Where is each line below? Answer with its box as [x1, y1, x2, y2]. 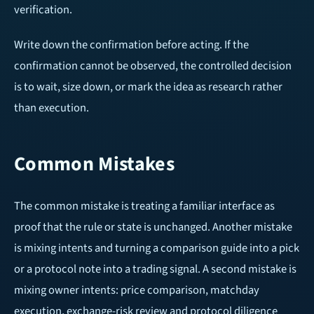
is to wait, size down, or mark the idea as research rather [14, 78, 282, 96]
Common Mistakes [14, 150, 175, 179]
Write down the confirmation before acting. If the [14, 36, 249, 54]
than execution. [14, 100, 89, 117]
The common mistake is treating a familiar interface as [14, 198, 275, 215]
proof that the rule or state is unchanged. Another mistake [14, 219, 292, 236]
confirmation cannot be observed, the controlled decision [14, 57, 292, 75]
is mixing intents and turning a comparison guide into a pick [14, 240, 299, 257]
